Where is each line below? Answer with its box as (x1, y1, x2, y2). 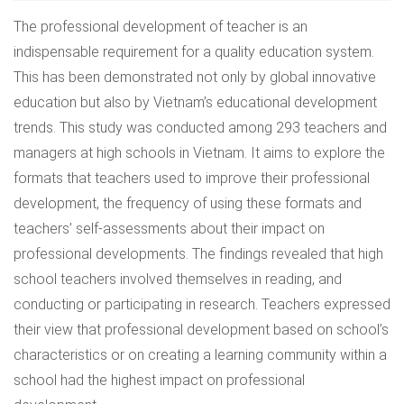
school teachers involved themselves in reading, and (14, 271, 342, 288)
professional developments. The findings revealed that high (14, 245, 383, 262)
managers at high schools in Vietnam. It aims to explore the (14, 144, 385, 161)
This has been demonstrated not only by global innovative (14, 69, 376, 86)
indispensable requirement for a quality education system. (14, 43, 374, 60)
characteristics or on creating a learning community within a (14, 346, 387, 363)
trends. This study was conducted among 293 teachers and (14, 119, 387, 136)
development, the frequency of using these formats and (14, 195, 362, 212)
